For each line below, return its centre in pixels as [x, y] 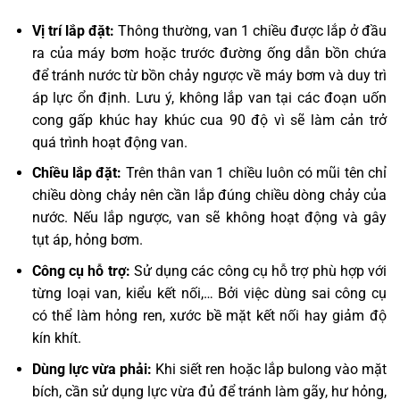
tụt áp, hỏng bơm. [87, 240]
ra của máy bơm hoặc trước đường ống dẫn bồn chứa [209, 53]
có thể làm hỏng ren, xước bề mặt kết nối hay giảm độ [209, 315]
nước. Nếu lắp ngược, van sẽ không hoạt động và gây [209, 218]
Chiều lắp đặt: [77, 173]
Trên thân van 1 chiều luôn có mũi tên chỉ [254, 173]
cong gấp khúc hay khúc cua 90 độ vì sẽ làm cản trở [209, 120]
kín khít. [56, 337]
